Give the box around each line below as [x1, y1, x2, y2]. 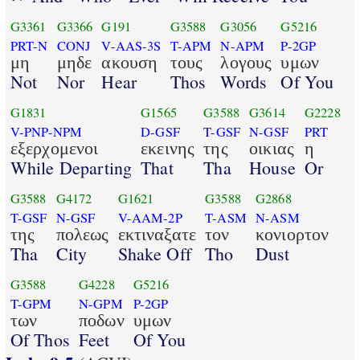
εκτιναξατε [117, 223, 197, 244]
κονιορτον [255, 223, 329, 244]
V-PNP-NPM [10, 123, 83, 141]
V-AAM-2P [117, 209, 182, 227]
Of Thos [10, 327, 70, 351]
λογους [220, 51, 272, 72]
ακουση [101, 51, 158, 72]
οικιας [249, 137, 295, 158]
